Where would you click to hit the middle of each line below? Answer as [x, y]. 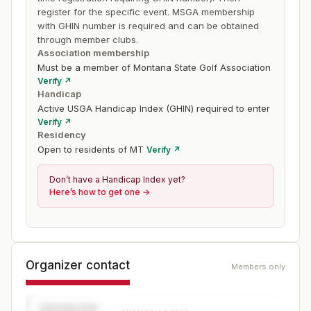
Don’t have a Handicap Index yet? [117, 179]
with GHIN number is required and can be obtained [148, 26]
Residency [62, 135]
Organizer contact [78, 265]
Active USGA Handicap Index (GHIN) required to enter [154, 108]
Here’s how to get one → [100, 192]
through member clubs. [88, 40]
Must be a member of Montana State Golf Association [154, 67]
